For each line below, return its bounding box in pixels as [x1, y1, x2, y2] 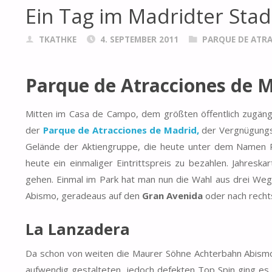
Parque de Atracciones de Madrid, [42, 124, 199, 137]
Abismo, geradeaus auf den [25, 189, 142, 202]
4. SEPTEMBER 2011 [100, 34, 178, 46]
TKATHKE [38, 34, 76, 46]
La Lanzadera [25, 218, 130, 239]
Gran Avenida [142, 189, 203, 202]
